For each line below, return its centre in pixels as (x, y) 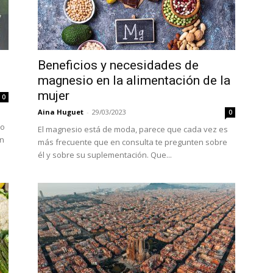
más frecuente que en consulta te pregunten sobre (133, 142)
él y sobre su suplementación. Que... (105, 155)
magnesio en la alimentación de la (134, 81)
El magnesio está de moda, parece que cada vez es (133, 129)
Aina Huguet (61, 112)
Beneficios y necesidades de (118, 66)
